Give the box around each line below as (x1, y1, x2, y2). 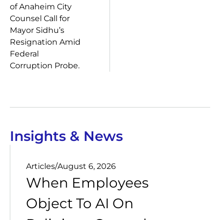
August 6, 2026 (57, 162, 116, 171)
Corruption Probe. (10, 61, 80, 70)
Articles (26, 162, 55, 171)
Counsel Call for (10, 14, 70, 23)
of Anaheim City (10, 2, 72, 11)
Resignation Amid (10, 37, 81, 47)
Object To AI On (26, 195, 134, 212)
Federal (10, 49, 39, 58)
